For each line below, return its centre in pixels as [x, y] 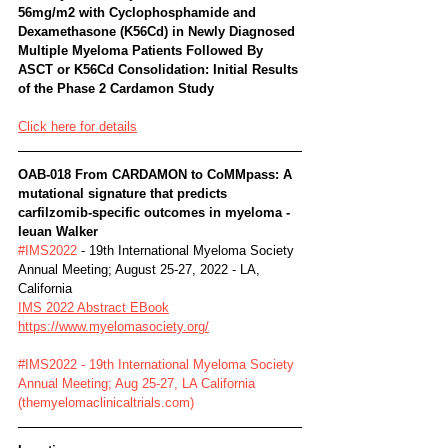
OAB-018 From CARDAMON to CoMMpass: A [157, 174]
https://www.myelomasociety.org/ [113, 326]
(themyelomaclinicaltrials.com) [106, 402]
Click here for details [77, 126]
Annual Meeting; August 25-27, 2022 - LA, [141, 269]
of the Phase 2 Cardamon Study [116, 88]
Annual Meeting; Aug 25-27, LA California [138, 383]
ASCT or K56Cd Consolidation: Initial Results [160, 69]
